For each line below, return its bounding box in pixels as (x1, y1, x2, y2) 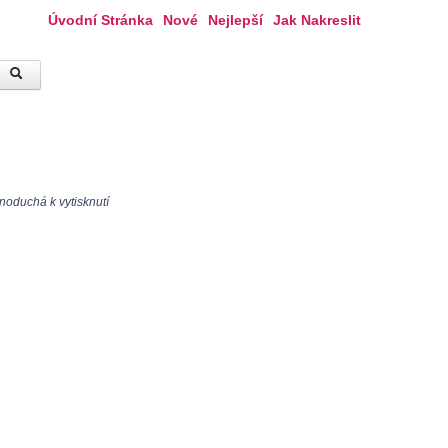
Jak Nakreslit (273, 12, 361, 28)
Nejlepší (208, 12, 263, 28)
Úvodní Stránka (48, 12, 153, 28)
